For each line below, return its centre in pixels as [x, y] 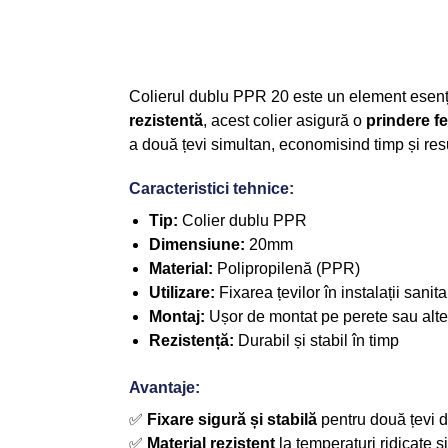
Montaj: [176, 317]
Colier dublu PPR [242, 221]
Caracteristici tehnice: [211, 189]
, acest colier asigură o [284, 120]
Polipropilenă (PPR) [286, 269]
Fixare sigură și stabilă [231, 420]
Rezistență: [191, 341]
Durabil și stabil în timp [316, 341]
